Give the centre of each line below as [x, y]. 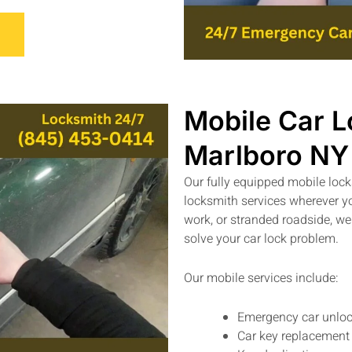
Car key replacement [293, 336]
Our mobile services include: [261, 278]
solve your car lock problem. [261, 239]
